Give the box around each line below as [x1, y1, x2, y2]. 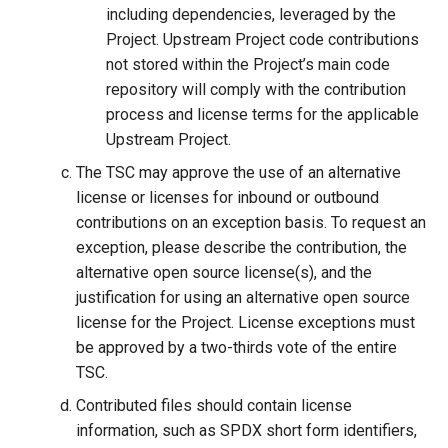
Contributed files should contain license [76, 396, 352, 415]
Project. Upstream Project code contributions [106, 30, 419, 49]
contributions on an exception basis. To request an [76, 213, 426, 232]
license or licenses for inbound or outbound [76, 188, 379, 207]
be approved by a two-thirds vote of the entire [76, 338, 397, 357]
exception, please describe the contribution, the [76, 238, 407, 257]
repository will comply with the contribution [106, 80, 406, 99]
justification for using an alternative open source [76, 288, 410, 307]
